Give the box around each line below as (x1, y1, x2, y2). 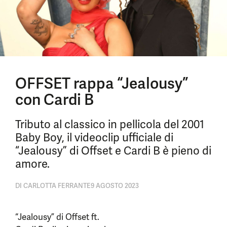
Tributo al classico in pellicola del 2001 (15, 117, 204, 132)
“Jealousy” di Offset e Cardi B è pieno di (15, 143, 211, 158)
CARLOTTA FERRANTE (22, 181, 91, 190)
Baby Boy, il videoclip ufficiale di (15, 130, 173, 145)
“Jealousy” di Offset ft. (15, 211, 99, 222)
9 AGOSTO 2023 (91, 181, 139, 190)
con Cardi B (15, 90, 94, 109)
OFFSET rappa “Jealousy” (15, 73, 188, 93)
